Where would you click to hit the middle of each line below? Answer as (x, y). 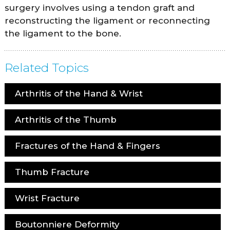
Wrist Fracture (47, 198)
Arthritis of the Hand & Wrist (79, 93)
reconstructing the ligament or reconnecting (107, 20)
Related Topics (46, 68)
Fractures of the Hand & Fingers (87, 146)
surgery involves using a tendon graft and (99, 7)
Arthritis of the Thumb (65, 119)
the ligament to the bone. (63, 33)
